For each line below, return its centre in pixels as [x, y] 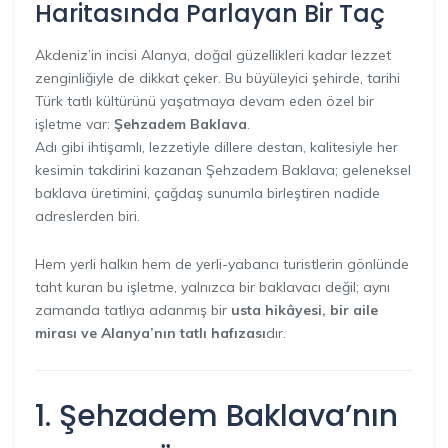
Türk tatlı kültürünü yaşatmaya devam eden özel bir [204, 100]
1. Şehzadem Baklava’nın [216, 415]
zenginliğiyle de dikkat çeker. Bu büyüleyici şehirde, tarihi [217, 77]
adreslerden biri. [87, 215]
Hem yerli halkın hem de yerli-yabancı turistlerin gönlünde [222, 263]
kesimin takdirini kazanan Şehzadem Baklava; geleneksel [223, 169]
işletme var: [74, 123]
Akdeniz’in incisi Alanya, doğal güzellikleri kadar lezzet [213, 54]
